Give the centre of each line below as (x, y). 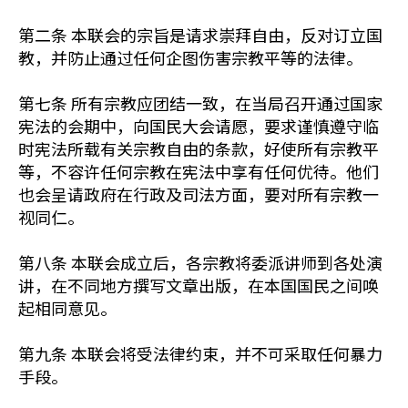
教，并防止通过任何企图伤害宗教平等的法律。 (190, 57)
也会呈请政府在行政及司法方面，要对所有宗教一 (199, 194)
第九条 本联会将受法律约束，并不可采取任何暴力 (200, 353)
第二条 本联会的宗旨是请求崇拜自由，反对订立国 (200, 35)
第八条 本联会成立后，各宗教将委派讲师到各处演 (200, 262)
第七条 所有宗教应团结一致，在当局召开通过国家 (200, 103)
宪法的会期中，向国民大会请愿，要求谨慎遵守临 (199, 126)
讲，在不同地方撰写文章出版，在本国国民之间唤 (199, 285)
